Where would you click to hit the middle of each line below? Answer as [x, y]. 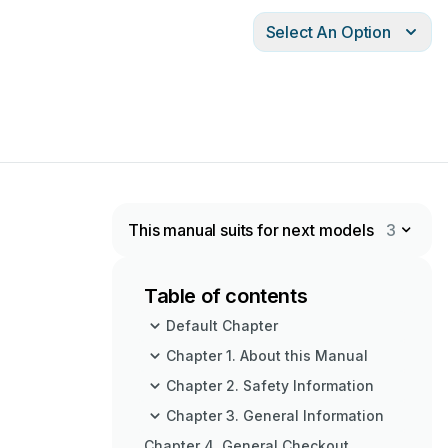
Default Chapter [222, 325]
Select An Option [328, 32]
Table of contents [226, 296]
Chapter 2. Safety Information [270, 385]
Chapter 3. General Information [275, 415]
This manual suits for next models [251, 230]
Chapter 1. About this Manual [267, 355]
